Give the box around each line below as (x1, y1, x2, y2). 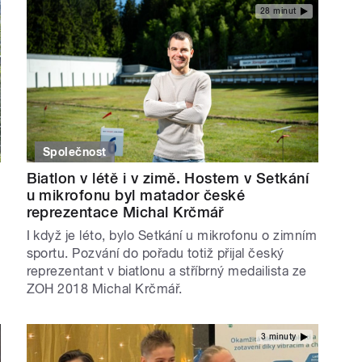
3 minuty (260, 332, 297, 342)
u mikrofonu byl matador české (26, 186, 246, 204)
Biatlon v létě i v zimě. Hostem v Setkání (26, 169, 309, 187)
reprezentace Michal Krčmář (26, 203, 224, 221)
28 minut (259, 6, 297, 15)
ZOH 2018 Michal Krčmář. (26, 280, 183, 297)
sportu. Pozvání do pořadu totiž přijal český (26, 245, 284, 261)
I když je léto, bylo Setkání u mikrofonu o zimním (26, 227, 318, 243)
